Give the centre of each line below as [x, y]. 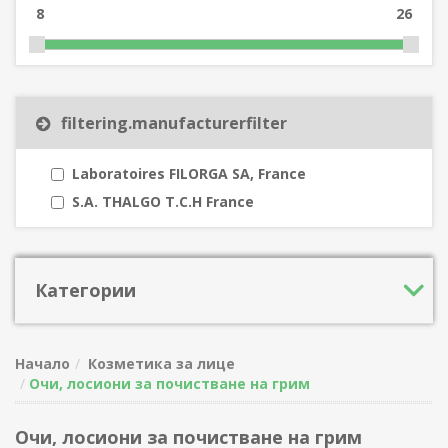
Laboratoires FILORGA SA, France [189, 174]
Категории [85, 290]
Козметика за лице [161, 364]
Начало [42, 364]
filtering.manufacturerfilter [174, 123]
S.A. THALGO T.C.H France [163, 202]
